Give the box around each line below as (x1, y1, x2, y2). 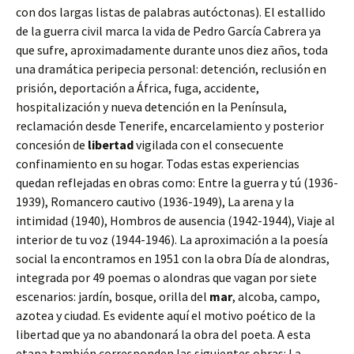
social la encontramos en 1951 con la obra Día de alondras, (16, 250, 330, 266)
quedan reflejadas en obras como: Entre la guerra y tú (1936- (16, 175, 338, 190)
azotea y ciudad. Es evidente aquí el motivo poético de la (16, 307, 315, 323)
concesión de (16, 137, 88, 153)
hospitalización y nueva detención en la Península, (16, 99, 287, 115)
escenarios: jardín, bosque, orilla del (16, 288, 209, 304)
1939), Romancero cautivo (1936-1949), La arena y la (16, 194, 294, 209)
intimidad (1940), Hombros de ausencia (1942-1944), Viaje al (16, 213, 335, 228)
